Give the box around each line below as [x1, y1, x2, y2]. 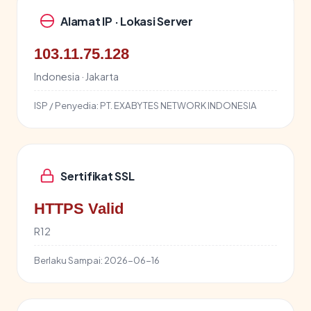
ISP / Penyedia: [34, 99, 99, 111]
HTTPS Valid [34, 200, 124, 217]
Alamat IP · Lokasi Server [60, 13, 193, 28]
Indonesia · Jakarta [34, 70, 119, 83]
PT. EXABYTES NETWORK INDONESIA [99, 99, 257, 111]
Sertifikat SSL [60, 168, 135, 183]
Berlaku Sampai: [34, 254, 103, 266]
